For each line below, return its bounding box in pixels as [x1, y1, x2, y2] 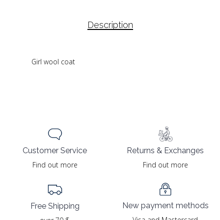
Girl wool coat [31, 57, 75, 67]
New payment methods [122, 200, 209, 210]
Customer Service [23, 146, 87, 156]
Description [87, 20, 133, 30]
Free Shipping [30, 201, 80, 211]
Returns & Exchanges [127, 145, 204, 155]
